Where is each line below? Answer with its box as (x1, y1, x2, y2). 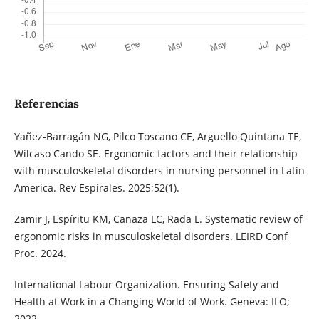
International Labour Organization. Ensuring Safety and (14, 277, 279, 291)
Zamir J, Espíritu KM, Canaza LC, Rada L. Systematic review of (14, 211, 303, 226)
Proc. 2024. (14, 246, 66, 260)
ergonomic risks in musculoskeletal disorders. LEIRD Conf (14, 229, 288, 243)
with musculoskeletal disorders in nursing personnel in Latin (14, 163, 305, 177)
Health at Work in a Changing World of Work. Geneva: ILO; (14, 294, 290, 308)
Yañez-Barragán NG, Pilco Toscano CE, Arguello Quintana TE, (14, 129, 301, 143)
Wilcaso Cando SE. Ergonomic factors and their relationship (14, 146, 298, 160)
